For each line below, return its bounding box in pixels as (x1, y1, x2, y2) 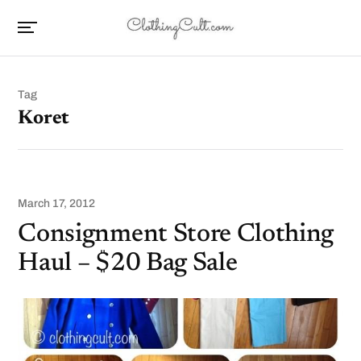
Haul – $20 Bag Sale (18, 251, 238, 276)
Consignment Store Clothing (18, 222, 334, 247)
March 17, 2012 (18, 197, 96, 210)
